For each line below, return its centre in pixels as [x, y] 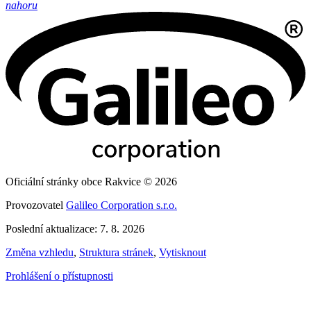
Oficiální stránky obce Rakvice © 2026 [91, 181]
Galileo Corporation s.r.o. [121, 205]
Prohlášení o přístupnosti [59, 276]
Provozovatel [36, 205]
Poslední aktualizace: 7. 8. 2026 [75, 228]
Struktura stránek [116, 252]
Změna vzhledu [40, 252]
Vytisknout [183, 252]
